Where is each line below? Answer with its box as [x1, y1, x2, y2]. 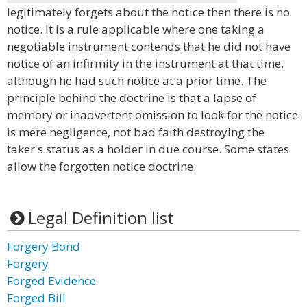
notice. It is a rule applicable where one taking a [7, 21, 265, 37]
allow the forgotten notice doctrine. [7, 158, 196, 174]
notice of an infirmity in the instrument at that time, [7, 56, 284, 71]
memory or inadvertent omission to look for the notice [7, 107, 298, 123]
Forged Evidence [7, 273, 96, 288]
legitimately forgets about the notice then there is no [7, 4, 290, 20]
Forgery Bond [7, 238, 80, 254]
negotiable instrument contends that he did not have [7, 38, 291, 54]
